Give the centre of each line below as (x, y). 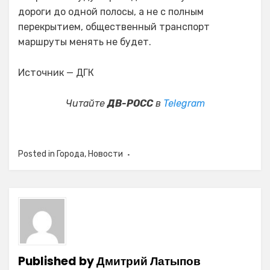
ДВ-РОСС (130, 103)
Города (71, 154)
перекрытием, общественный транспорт (114, 27)
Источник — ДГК (56, 73)
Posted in (37, 154)
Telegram (184, 103)
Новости (105, 154)
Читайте (86, 103)
